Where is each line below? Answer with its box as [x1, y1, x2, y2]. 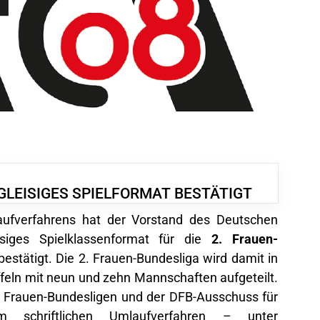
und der [117, 288, 169, 303]
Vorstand [131, 211, 184, 226]
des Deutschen [183, 211, 279, 226]
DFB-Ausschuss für [169, 288, 279, 303]
